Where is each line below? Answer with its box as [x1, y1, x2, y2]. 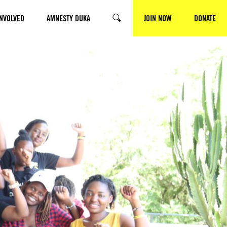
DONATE [194, 13, 216, 23]
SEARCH [112, 18, 135, 28]
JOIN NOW [144, 13, 172, 23]
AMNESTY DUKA [47, 13, 90, 23]
